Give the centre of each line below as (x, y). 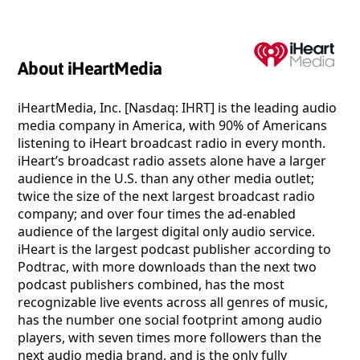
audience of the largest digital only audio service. (166, 232)
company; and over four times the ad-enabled (157, 214)
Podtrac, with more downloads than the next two (167, 267)
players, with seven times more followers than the (170, 338)
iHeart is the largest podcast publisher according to (174, 250)
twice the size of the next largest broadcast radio (166, 196)
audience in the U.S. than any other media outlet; (166, 179)
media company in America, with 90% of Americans (172, 126)
